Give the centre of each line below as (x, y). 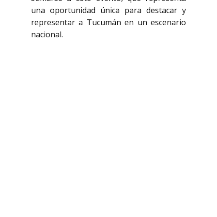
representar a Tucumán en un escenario (108, 22)
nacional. (47, 34)
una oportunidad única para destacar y (108, 10)
